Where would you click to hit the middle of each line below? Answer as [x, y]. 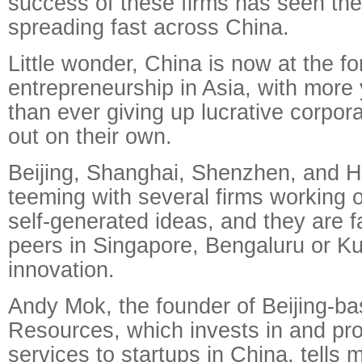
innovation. [61, 269]
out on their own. [90, 136]
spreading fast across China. [149, 27]
